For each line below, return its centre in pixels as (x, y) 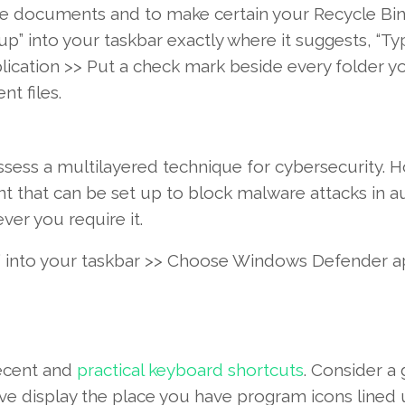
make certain (217, 14)
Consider (346, 370)
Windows (269, 261)
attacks (338, 193)
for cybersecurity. (316, 167)
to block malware (235, 193)
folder (359, 66)
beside (256, 66)
